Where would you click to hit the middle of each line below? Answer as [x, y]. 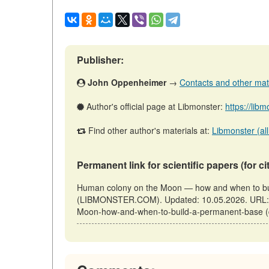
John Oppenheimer [127, 82]
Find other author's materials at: [149, 130]
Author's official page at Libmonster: [155, 106]
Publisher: [100, 59]
